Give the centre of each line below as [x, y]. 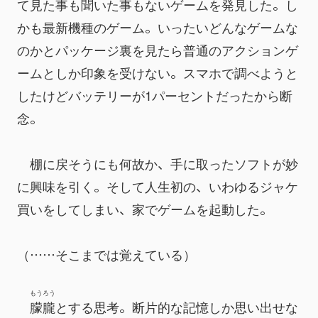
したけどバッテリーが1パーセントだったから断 [155, 95]
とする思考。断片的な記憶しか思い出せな [177, 307]
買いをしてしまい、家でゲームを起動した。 [145, 209]
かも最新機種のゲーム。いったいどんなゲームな [158, 27]
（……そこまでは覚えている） [106, 254]
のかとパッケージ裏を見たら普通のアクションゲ [158, 50]
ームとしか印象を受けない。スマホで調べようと [158, 72]
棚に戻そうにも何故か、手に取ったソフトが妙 [158, 163]
